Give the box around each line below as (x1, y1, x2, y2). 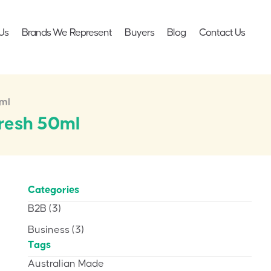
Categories (28, 184, 79, 195)
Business (28, 224, 70, 235)
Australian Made (28, 258, 104, 269)
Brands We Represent (21, 27, 113, 38)
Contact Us (198, 27, 246, 38)
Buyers (125, 27, 155, 38)
